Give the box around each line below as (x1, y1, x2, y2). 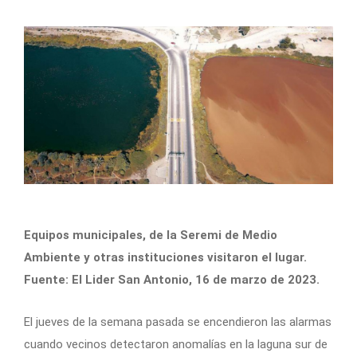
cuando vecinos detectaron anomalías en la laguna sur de (24, 336, 328, 351)
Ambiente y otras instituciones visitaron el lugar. (24, 249, 307, 265)
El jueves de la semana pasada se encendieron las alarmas (24, 314, 331, 329)
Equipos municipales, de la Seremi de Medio (24, 227, 277, 242)
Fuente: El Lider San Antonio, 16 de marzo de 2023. (24, 272, 320, 287)
